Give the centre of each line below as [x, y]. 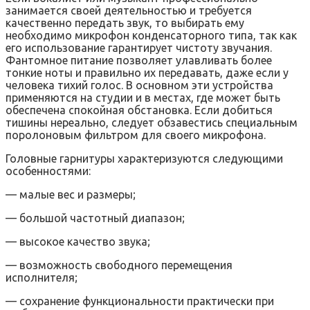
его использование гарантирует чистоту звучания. [139, 48]
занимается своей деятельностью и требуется [129, 11]
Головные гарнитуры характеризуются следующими [144, 159]
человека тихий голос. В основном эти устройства [139, 85]
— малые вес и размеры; [71, 195]
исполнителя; [42, 278]
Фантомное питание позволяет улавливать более [139, 61]
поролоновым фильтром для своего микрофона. [136, 135]
